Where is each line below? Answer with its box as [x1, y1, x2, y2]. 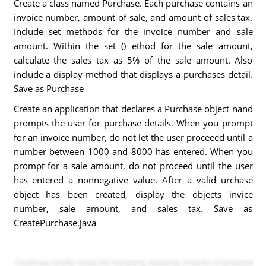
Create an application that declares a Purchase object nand [13, 103, 253, 115]
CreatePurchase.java [13, 217, 96, 229]
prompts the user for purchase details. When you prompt [13, 117, 253, 129]
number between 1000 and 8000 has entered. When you [13, 145, 253, 157]
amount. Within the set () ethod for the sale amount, [13, 40, 253, 52]
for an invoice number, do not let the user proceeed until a [13, 131, 253, 143]
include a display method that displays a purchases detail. [13, 68, 253, 80]
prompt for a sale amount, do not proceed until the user [13, 160, 253, 172]
